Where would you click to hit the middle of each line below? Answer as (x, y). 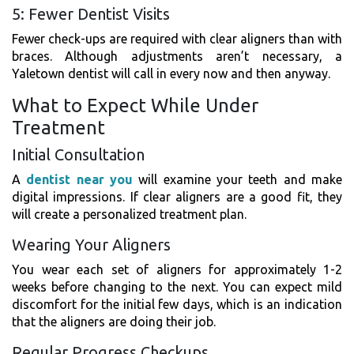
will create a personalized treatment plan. (129, 214)
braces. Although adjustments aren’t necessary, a (177, 56)
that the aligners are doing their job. (114, 321)
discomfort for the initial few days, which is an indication (177, 304)
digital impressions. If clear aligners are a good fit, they (177, 196)
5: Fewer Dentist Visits (91, 13)
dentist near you (80, 179)
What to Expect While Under (135, 105)
